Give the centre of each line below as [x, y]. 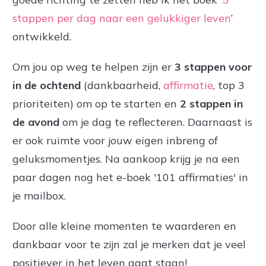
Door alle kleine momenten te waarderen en [124, 226]
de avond [37, 122]
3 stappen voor [213, 67]
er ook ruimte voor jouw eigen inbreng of [115, 141]
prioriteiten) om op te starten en [96, 104]
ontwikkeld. [42, 37]
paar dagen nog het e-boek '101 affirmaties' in [130, 178]
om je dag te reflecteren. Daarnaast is [157, 122]
